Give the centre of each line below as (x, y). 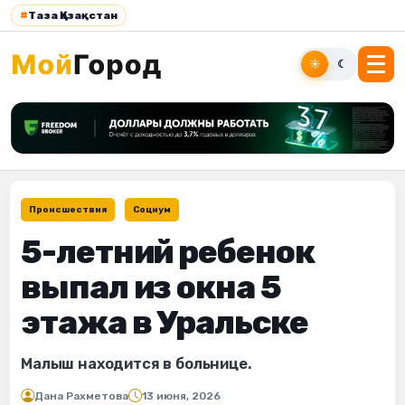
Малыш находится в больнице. (136, 363)
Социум (152, 209)
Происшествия (68, 209)
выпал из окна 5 (151, 287)
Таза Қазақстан (73, 15)
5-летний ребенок (168, 251)
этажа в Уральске (165, 322)
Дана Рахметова (81, 396)
